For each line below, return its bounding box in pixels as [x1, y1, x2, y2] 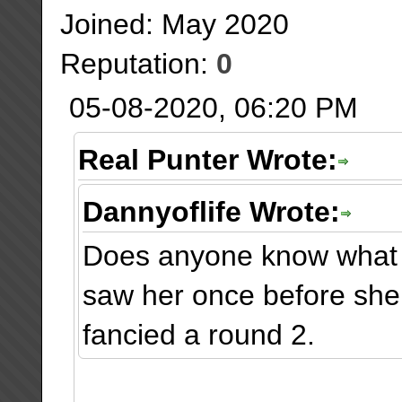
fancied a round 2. [82, 319, 315, 352]
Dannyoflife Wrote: [82, 196, 340, 229]
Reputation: [59, 48, 216, 81]
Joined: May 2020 [59, 8, 289, 41]
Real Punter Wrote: [77, 144, 337, 177]
